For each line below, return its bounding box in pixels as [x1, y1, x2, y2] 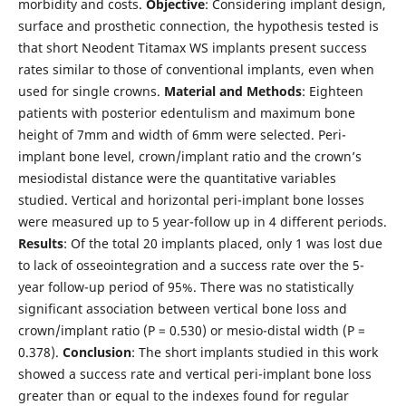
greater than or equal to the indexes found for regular [17, 386, 349, 404]
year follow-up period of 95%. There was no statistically [17, 277, 353, 295]
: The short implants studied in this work [130, 343, 378, 361]
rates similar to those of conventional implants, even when [17, 60, 374, 78]
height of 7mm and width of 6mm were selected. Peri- [17, 125, 346, 143]
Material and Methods [163, 82, 302, 100]
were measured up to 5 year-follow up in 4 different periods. [17, 212, 387, 230]
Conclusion [62, 343, 131, 361]
